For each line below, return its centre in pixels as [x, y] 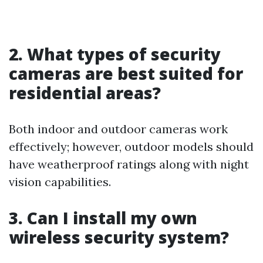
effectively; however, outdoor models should [131, 146]
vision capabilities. [60, 182]
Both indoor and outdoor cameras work [118, 129]
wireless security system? [119, 237]
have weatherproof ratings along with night [129, 164]
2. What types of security [115, 54]
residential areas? [85, 93]
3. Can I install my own [103, 218]
